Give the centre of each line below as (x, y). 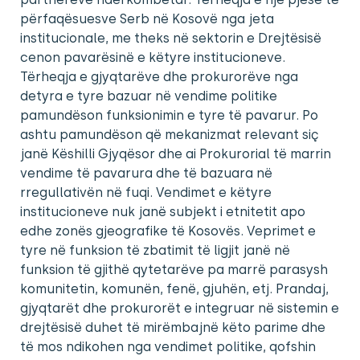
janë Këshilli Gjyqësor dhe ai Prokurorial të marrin (176, 154)
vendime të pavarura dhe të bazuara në (146, 174)
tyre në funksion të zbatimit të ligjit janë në (155, 251)
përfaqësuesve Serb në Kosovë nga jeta (147, 19)
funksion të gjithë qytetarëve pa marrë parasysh (174, 270)
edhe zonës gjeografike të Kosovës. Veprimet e (168, 231)
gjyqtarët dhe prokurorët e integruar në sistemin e (180, 309)
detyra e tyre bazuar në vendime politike (149, 96)
